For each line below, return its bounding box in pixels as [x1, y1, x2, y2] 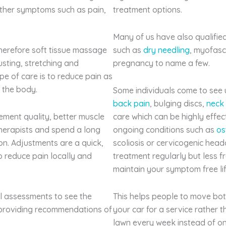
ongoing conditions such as [113, 124, 216, 135]
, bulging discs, [150, 98, 206, 108]
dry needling [143, 44, 190, 55]
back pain [113, 98, 150, 108]
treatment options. [113, 4, 182, 15]
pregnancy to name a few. [113, 58, 210, 68]
